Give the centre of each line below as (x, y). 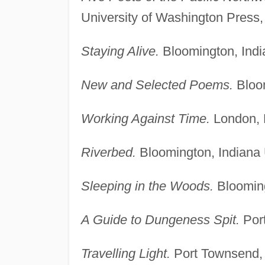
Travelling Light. (125, 253)
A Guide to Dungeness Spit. (160, 219)
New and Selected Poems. (157, 85)
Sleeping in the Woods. (147, 186)
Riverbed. (108, 152)
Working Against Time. (145, 118)
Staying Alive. (120, 51)
